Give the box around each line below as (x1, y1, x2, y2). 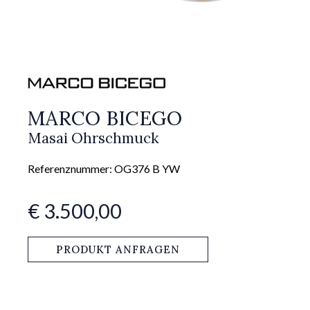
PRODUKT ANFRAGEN (56, 242, 180, 256)
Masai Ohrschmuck (28, 128, 159, 147)
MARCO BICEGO (28, 104, 182, 131)
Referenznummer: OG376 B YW (28, 161, 180, 175)
